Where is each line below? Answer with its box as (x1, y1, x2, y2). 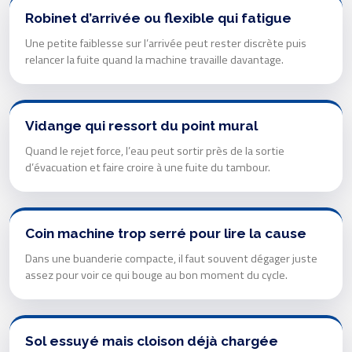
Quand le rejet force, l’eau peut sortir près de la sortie (25, 142, 284, 160)
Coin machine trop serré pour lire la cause (25, 225, 306, 242)
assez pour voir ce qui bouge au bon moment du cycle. (25, 266, 288, 284)
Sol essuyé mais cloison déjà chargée (25, 333, 278, 350)
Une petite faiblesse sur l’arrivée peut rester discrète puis (25, 35, 306, 53)
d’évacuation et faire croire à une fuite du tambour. (25, 159, 270, 177)
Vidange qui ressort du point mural (25, 118, 258, 134)
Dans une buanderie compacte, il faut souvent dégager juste (25, 250, 317, 268)
